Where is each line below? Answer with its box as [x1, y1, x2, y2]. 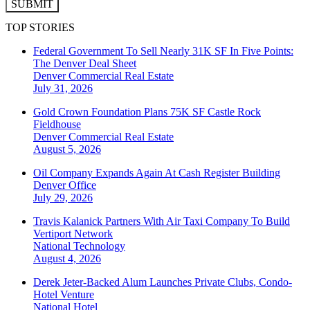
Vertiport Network [33, 228, 113, 240]
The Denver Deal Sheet [33, 57, 136, 70]
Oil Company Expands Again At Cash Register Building [33, 167, 280, 179]
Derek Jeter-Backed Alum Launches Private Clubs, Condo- [33, 276, 292, 289]
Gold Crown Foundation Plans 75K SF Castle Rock [33, 106, 261, 118]
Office [69, 179, 96, 192]
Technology [73, 240, 125, 253]
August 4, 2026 [33, 253, 101, 265]
